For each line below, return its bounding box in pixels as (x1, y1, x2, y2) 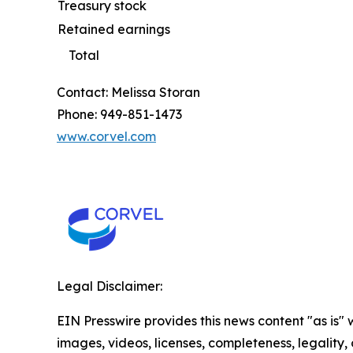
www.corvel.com (57, 128, 156, 145)
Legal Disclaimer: (57, 278, 162, 295)
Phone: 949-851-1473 (57, 106, 182, 123)
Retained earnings (58, 21, 170, 38)
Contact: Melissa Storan (57, 84, 200, 101)
